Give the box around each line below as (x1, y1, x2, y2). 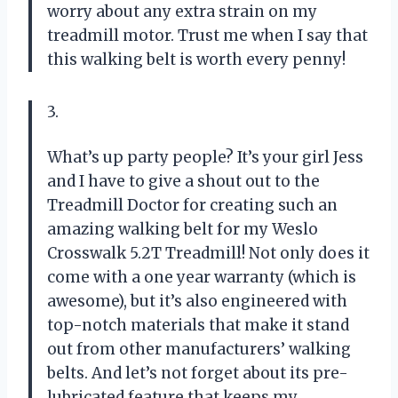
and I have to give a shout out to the (47, 171, 320, 191)
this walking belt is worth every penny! (47, 49, 346, 69)
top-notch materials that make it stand (47, 314, 349, 335)
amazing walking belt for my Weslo (47, 219, 318, 239)
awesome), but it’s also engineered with (47, 291, 347, 311)
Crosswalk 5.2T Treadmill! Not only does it (47, 243, 370, 263)
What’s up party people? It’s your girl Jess (47, 147, 363, 167)
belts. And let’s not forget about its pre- (47, 362, 348, 383)
